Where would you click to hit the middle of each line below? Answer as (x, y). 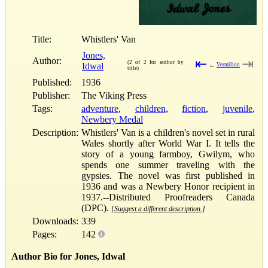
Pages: (45, 234)
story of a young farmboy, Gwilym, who (168, 154)
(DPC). (96, 208)
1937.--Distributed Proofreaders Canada (168, 197)
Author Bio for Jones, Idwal (68, 256)
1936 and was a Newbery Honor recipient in (168, 186)
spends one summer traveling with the (168, 165)
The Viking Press (114, 95)
